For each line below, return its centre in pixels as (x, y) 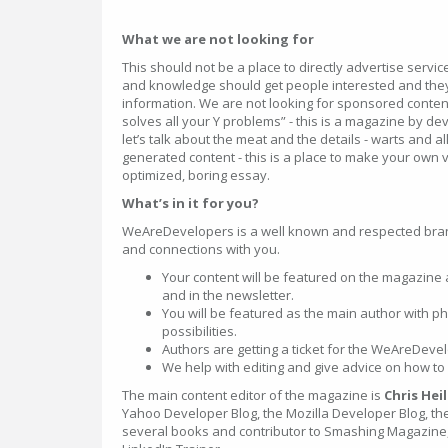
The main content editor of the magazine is (253, 395)
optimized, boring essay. (196, 175)
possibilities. (201, 331)
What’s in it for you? (190, 203)
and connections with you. (202, 249)
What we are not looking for (218, 39)
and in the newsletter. (229, 295)
